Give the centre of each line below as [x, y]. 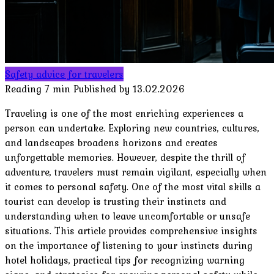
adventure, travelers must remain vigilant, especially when [136, 172]
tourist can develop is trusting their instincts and [116, 201]
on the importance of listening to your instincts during [129, 245]
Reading [23, 88]
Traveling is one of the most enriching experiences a [124, 113]
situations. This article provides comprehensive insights [131, 230]
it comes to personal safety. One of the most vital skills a [133, 186]
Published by [102, 88]
